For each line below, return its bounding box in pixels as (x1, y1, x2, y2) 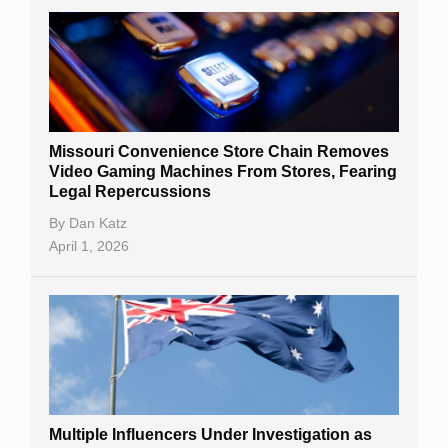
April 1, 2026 (49, 237, 129, 254)
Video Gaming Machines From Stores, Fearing (49, 162, 397, 180)
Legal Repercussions (49, 182, 211, 200)
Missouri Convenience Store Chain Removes (49, 142, 389, 160)
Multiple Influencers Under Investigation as (49, 425, 372, 443)
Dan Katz (69, 214, 127, 231)
